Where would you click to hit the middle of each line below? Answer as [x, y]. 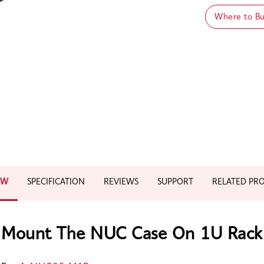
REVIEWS [121, 182]
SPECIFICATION [56, 182]
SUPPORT [175, 182]
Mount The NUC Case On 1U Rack [132, 235]
